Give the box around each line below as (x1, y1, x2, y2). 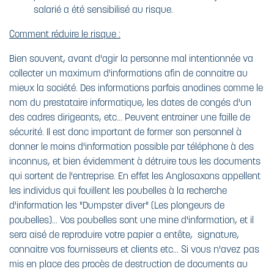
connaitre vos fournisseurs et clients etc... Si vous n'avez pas (9, 242, 259, 255)
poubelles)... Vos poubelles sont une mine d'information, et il (9, 213, 254, 226)
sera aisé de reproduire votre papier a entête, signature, (9, 228, 239, 240)
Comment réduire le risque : (9, 27, 120, 40)
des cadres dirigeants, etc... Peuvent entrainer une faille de (9, 110, 250, 123)
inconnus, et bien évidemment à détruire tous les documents (9, 154, 261, 167)
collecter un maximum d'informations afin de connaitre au (9, 66, 248, 79)
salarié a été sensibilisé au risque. (34, 2, 173, 15)
